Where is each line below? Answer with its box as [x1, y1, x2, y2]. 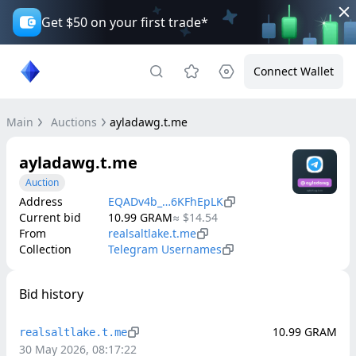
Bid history [19, 285, 83, 303]
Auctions [51, 114, 97, 130]
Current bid [19, 210, 81, 225]
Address [19, 194, 63, 209]
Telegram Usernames [108, 242, 222, 257]
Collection [19, 242, 72, 257]
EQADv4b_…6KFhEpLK [108, 194, 223, 209]
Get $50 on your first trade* [41, 14, 208, 31]
